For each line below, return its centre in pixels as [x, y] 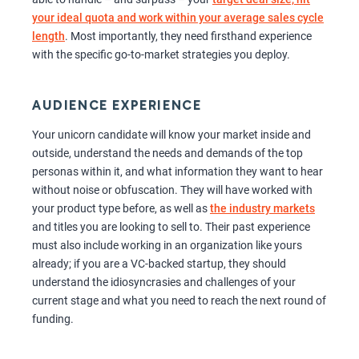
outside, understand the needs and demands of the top [167, 153]
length [48, 36]
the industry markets [262, 209]
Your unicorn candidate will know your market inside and [171, 135]
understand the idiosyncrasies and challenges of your [164, 282]
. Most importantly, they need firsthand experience [188, 36]
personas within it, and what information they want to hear [177, 172]
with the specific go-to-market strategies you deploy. [161, 55]
